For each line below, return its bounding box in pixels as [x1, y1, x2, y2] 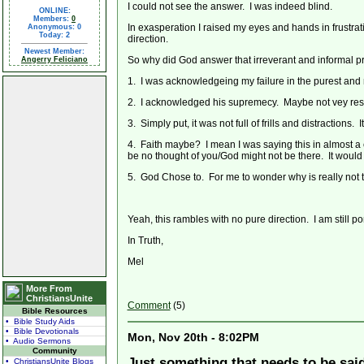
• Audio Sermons [6, 336, 71, 345]
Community [32, 346, 77, 355]
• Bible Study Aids [6, 317, 75, 326]
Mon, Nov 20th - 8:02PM [127, 331, 259, 344]
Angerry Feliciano [21, 55, 88, 63]
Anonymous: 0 [28, 23, 81, 31]
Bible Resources [21, 306, 88, 315]
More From [26, 284, 72, 293]
